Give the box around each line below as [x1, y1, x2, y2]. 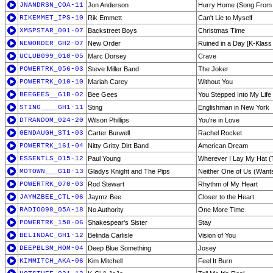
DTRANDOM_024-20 [19, 116, 83, 124]
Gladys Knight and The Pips [88, 168, 170, 175]
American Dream [198, 142, 248, 149]
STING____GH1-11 [19, 104, 83, 111]
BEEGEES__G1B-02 [19, 91, 83, 98]
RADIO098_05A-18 [19, 206, 83, 213]
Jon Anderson [88, 1, 129, 9]
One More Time [198, 206, 244, 213]
